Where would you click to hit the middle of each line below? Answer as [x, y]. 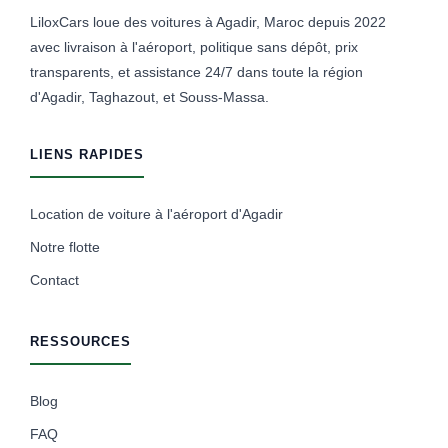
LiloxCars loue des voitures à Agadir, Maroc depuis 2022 [208, 22]
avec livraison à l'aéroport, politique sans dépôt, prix [194, 47]
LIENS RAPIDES [87, 155]
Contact [54, 280]
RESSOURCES [80, 342]
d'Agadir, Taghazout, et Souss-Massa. [149, 97]
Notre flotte [65, 247]
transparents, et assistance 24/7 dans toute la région [196, 72]
